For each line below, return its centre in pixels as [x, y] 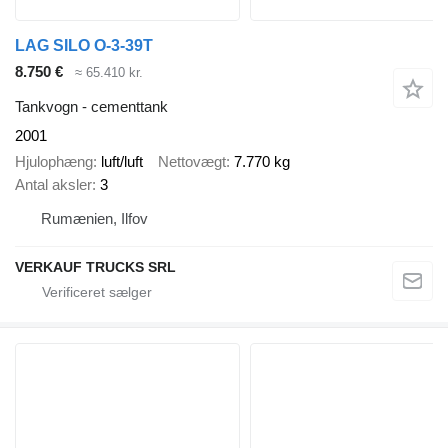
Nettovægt [192, 162]
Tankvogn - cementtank [91, 106]
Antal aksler [53, 185]
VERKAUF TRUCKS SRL [95, 267]
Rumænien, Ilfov [94, 219]
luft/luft [122, 162]
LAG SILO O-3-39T [84, 46]
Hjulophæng [54, 162]
